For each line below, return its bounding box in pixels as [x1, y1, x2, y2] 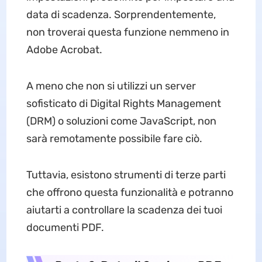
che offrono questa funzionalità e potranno [26, 186, 233, 199]
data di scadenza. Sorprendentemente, [26, 8, 216, 21]
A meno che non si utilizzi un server [26, 80, 196, 92]
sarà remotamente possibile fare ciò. [26, 132, 202, 145]
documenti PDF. [26, 221, 104, 234]
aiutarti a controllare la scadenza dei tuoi [26, 204, 222, 216]
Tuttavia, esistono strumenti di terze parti [26, 168, 226, 181]
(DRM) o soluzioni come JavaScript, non [26, 115, 216, 127]
